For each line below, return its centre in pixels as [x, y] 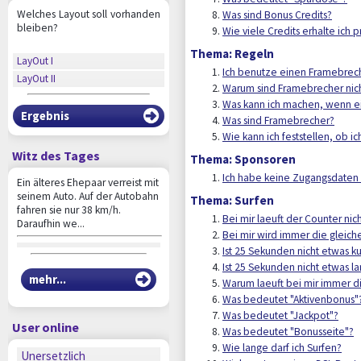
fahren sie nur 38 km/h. [69, 210]
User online [46, 327]
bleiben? [37, 28]
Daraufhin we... [51, 223]
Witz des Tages [56, 155]
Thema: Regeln [232, 53]
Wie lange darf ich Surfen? [282, 347]
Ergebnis [45, 115]
